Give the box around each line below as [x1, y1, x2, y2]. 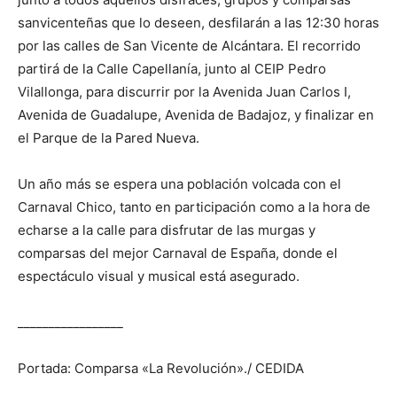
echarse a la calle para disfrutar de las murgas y [18, 222, 315, 239]
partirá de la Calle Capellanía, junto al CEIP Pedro [18, 60, 326, 78]
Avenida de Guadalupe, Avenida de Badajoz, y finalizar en [18, 106, 374, 124]
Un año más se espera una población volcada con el [18, 175, 341, 193]
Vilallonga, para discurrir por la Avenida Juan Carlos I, [18, 83, 351, 101]
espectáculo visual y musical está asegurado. [18, 268, 300, 285]
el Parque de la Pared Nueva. [18, 129, 199, 147]
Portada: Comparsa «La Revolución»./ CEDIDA [18, 360, 304, 378]
